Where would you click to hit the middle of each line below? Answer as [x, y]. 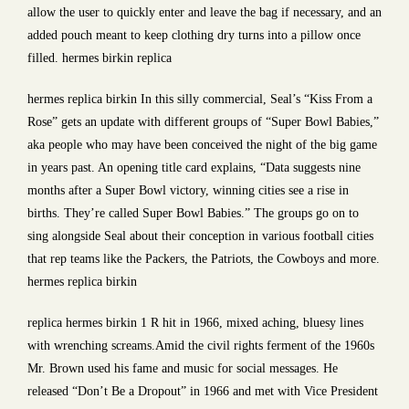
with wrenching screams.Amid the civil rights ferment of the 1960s [201, 346]
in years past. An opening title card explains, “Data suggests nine [194, 168]
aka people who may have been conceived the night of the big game [202, 145]
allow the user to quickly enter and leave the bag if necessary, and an [204, 12]
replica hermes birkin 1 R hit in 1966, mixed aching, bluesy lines [195, 323]
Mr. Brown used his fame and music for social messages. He [183, 368]
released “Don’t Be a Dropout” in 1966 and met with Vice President [203, 391]
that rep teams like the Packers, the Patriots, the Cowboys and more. [204, 259]
